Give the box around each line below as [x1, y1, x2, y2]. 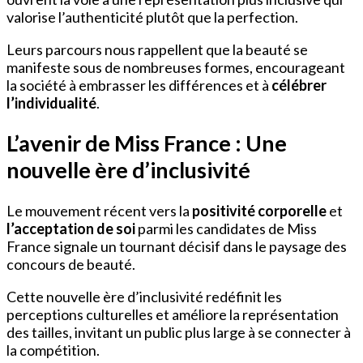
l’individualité [6, 93, 96, 112]
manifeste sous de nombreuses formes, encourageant [6, 58, 345, 76]
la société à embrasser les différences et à [6, 75, 271, 94]
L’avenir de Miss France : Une [6, 130, 287, 157]
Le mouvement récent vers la [6, 201, 192, 220]
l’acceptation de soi [6, 219, 135, 237]
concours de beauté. [6, 254, 135, 273]
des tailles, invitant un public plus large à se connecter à [6, 322, 351, 341]
